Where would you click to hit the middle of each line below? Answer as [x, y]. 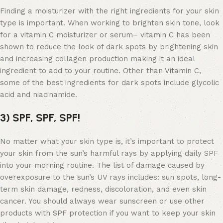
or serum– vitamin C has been [154, 35]
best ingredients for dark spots [104, 82]
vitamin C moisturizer [59, 35]
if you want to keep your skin [161, 213]
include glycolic [190, 82]
